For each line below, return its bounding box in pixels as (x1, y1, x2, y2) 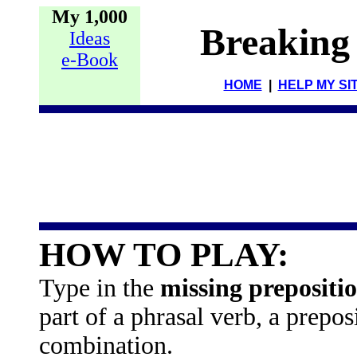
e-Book (61, 49, 118, 70)
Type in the (39, 274, 160, 302)
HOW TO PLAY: (39, 236, 288, 273)
